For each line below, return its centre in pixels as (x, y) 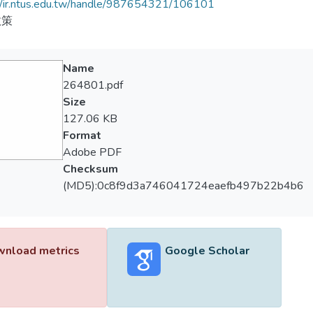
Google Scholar (207, 251)
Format (82, 136)
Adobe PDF (92, 152)
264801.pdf (93, 85)
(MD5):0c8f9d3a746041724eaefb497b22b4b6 (183, 186)
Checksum (90, 169)
